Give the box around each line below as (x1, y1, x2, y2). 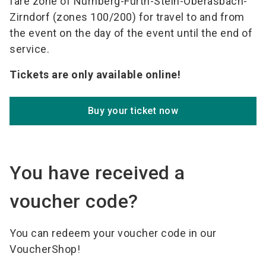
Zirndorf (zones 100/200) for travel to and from (9, 11, 245, 24)
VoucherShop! (9, 243, 80, 256)
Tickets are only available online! (9, 68, 180, 81)
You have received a (9, 161, 185, 185)
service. (9, 43, 49, 56)
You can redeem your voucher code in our (9, 227, 217, 240)
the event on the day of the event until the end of (9, 27, 252, 40)
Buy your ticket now (87, 105, 179, 117)
